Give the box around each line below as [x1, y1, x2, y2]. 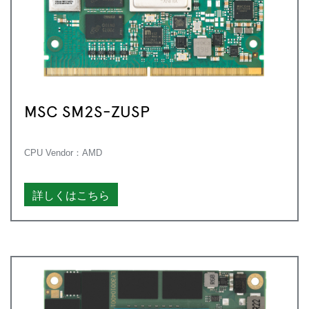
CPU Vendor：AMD [24, 147, 102, 158]
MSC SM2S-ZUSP [24, 99, 150, 121]
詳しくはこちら [32, 186, 110, 202]
